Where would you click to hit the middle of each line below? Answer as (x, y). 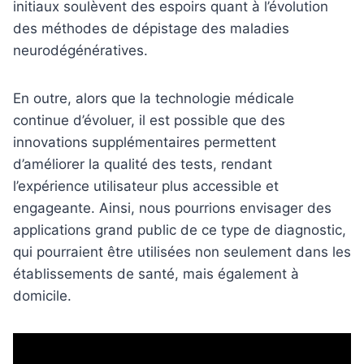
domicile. (42, 295)
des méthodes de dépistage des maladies (151, 28)
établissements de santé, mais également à (156, 273)
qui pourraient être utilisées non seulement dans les (182, 251)
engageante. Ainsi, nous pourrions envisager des (172, 208)
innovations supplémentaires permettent (145, 142)
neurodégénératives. (80, 50)
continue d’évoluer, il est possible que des (149, 120)
